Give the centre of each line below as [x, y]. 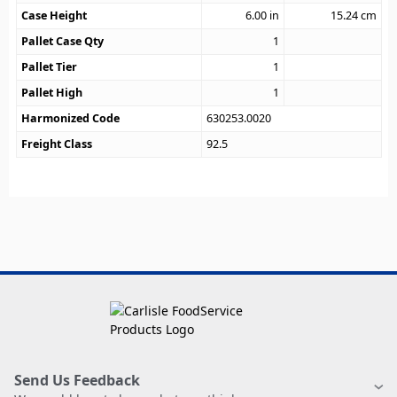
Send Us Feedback [77, 381]
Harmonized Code [71, 119]
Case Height [54, 16]
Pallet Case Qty [63, 42]
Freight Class [57, 144]
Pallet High [52, 93]
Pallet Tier [50, 67]
